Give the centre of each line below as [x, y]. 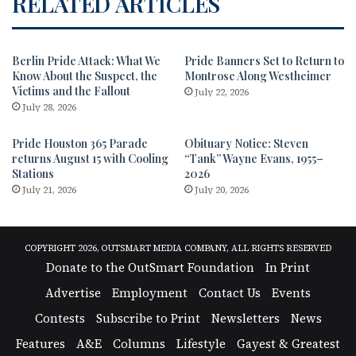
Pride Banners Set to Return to [264, 60]
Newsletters [245, 318]
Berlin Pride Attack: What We [86, 60]
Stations [33, 173]
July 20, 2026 [222, 190]
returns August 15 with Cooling [90, 158]
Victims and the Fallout [71, 91]
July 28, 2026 [49, 107]
